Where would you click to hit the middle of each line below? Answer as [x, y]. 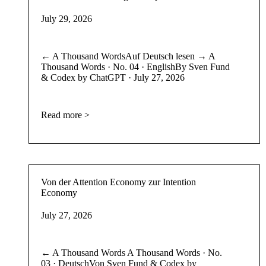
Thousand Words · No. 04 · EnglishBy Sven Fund [135, 66]
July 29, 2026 [66, 18]
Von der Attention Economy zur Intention [118, 182]
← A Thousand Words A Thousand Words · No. [131, 252]
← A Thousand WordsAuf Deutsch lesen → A [128, 56]
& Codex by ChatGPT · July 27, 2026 [113, 77]
